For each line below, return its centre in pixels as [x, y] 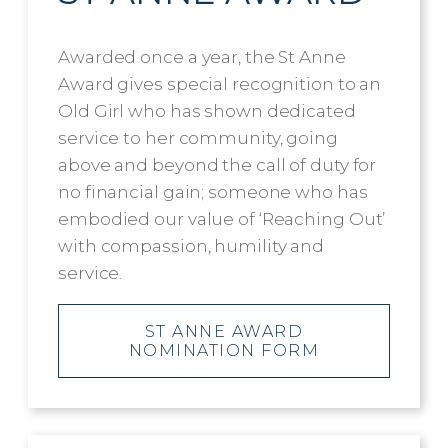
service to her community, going [198, 137]
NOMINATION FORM [224, 350]
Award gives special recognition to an [220, 83]
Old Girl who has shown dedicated [207, 110]
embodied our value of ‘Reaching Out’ [222, 218]
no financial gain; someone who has [213, 191]
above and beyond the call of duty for [217, 164]
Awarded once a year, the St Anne [202, 56]
